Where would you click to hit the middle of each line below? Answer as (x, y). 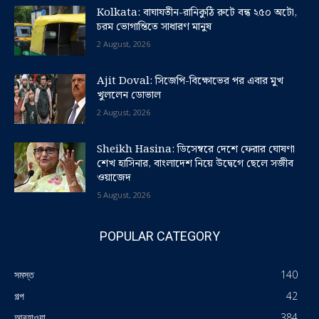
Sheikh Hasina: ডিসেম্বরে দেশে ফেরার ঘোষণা (196, 150)
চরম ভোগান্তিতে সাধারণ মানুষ (154, 27)
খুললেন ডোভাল (129, 96)
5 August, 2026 (124, 195)
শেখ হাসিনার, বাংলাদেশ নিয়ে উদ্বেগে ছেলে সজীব (195, 164)
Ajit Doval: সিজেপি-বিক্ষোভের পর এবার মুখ (190, 82)
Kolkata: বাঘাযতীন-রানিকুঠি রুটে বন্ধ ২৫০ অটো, (197, 13)
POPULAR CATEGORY (159, 236)
